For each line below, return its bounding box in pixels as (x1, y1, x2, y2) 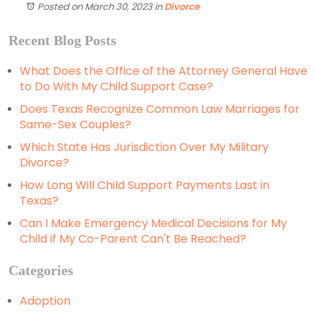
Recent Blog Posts (8, 32, 116, 49)
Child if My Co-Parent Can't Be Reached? (20, 231, 246, 248)
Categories (8, 262, 73, 279)
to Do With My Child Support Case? (20, 78, 213, 95)
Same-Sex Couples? (20, 116, 131, 133)
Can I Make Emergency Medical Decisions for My (20, 215, 287, 232)
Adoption (20, 293, 71, 310)
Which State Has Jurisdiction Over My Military (20, 139, 269, 156)
